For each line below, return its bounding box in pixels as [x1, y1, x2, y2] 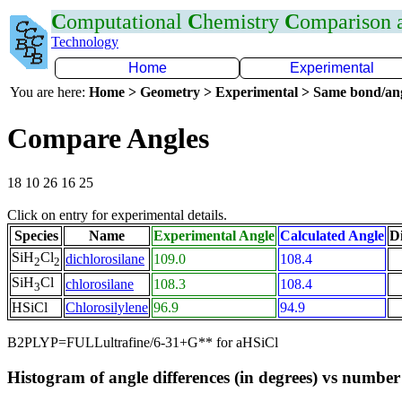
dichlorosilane [66, 250, 144, 267]
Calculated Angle [280, 227, 384, 243]
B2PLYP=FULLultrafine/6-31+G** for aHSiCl [7, 334, 278, 350]
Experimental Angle [153, 227, 275, 243]
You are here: [10, 84, 89, 100]
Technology [51, 34, 118, 49]
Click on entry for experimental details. [7, 206, 227, 223]
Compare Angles [7, 122, 209, 155]
